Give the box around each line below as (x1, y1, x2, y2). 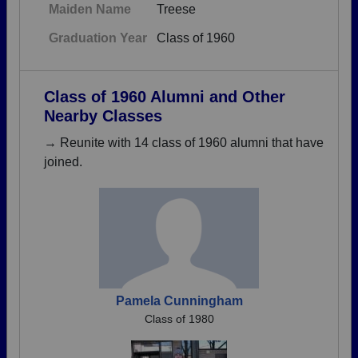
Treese (157, 2, 196, 16)
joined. (44, 155, 82, 169)
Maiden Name (49, 2, 131, 16)
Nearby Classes (44, 107, 162, 125)
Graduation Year (49, 31, 147, 45)
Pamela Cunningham (115, 294, 243, 308)
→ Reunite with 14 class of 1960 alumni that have (44, 136, 324, 149)
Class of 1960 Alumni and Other (44, 88, 285, 105)
